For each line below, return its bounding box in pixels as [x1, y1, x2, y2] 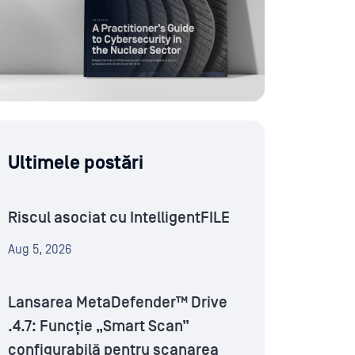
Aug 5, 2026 [8, 242, 71, 258]
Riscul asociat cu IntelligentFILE [8, 209, 230, 227]
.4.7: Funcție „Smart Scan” [8, 318, 189, 336]
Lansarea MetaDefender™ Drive [8, 294, 227, 312]
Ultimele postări [8, 152, 143, 174]
